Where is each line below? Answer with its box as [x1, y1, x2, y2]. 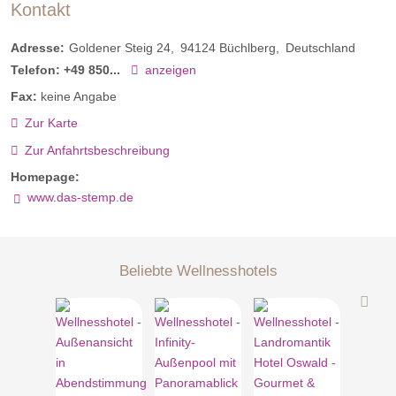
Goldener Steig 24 [69, 41, 171, 56]
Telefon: [11, 63, 60, 78]
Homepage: [11, 169, 80, 184]
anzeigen [144, 63, 196, 78]
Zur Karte [24, 116, 78, 131]
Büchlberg [219, 41, 276, 56]
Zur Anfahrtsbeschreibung [24, 142, 170, 157]
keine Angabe [41, 89, 117, 104]
